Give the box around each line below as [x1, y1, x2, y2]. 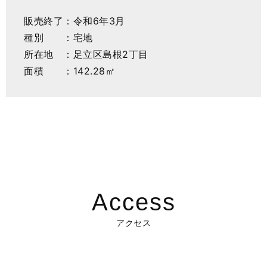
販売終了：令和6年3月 [24, 15, 125, 27]
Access [91, 189, 176, 215]
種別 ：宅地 [24, 32, 93, 44]
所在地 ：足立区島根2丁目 [24, 48, 148, 60]
